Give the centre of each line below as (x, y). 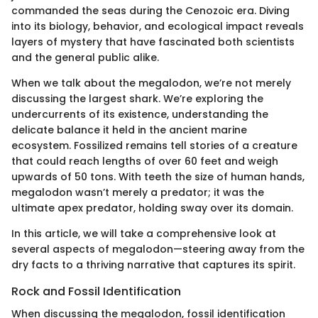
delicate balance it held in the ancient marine (129, 130)
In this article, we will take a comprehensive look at (144, 233)
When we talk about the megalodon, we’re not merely (151, 83)
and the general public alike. (85, 57)
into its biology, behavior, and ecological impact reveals (158, 26)
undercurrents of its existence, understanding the (140, 114)
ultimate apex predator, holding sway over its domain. (152, 208)
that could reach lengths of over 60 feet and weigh (145, 161)
